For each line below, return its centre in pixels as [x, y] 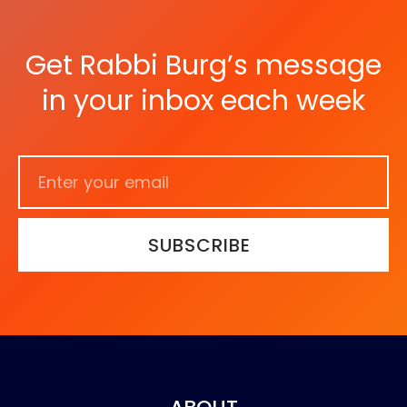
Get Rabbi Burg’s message [203, 66]
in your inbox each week [203, 101]
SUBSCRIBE [199, 245]
